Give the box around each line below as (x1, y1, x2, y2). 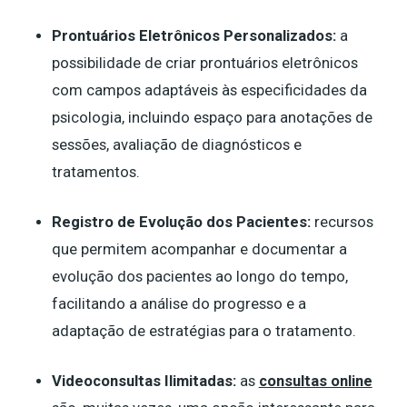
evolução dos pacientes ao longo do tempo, (51, 267, 348, 285)
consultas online (258, 372, 372, 390)
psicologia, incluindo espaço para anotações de (51, 108, 372, 126)
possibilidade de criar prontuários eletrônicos (51, 54, 358, 72)
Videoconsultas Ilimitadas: (51, 372, 240, 390)
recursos (310, 213, 373, 231)
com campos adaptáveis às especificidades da (51, 81, 367, 99)
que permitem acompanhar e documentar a (51, 240, 347, 258)
